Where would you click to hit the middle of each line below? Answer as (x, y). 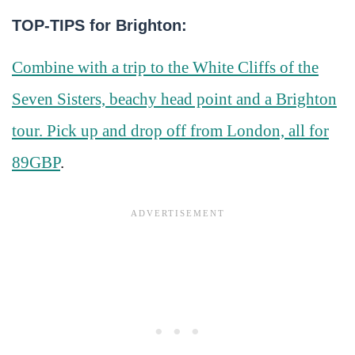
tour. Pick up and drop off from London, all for (170, 131)
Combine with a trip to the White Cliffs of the (165, 67)
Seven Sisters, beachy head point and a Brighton (174, 99)
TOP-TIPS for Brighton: (99, 25)
